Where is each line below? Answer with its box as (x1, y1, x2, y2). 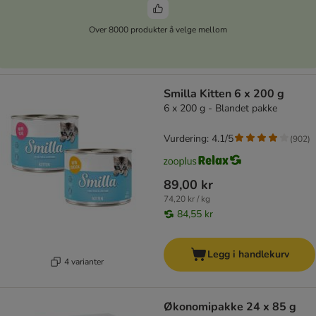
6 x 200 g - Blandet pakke (164, 102, 277, 116)
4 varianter (63, 255, 104, 267)
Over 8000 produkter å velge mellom (89, 23, 227, 35)
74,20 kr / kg (164, 193, 210, 205)
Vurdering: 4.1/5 (164, 132, 233, 146)
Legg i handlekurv (207, 248, 289, 262)
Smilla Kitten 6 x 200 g (164, 86, 284, 102)
